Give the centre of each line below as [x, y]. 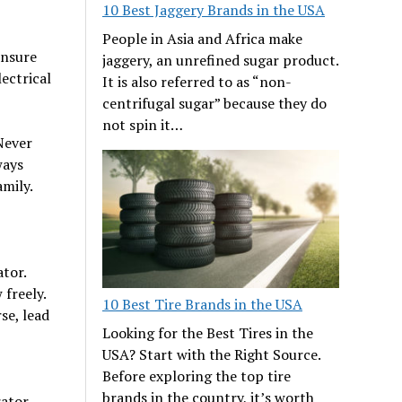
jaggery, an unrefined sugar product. [221, 60]
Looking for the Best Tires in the [208, 332]
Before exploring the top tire [197, 376]
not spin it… [143, 124]
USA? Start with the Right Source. [212, 354]
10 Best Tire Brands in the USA [203, 304]
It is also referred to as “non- [197, 81]
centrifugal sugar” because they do [215, 103]
